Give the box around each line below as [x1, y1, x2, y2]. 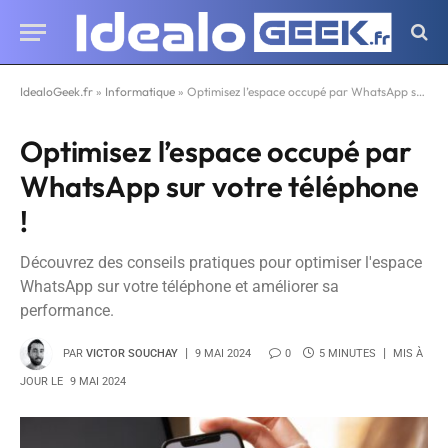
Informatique [105, 84, 175, 99]
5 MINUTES [319, 346, 376, 360]
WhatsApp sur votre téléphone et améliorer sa [20, 277, 339, 296]
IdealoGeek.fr [20, 84, 93, 99]
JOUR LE [20, 375, 63, 388]
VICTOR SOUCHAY [86, 346, 178, 360]
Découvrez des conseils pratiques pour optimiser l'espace [20, 253, 422, 272]
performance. [20, 301, 114, 320]
